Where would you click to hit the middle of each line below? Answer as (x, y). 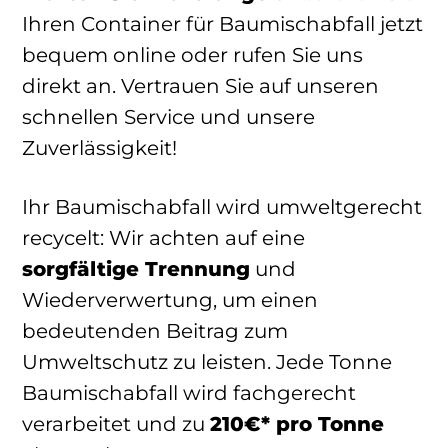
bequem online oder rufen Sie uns (192, 55)
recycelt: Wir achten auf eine (163, 238)
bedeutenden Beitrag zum (155, 331)
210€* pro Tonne (297, 424)
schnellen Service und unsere (168, 117)
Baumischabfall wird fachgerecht (189, 393)
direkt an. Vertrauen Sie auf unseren (200, 86)
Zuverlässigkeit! (99, 148)
